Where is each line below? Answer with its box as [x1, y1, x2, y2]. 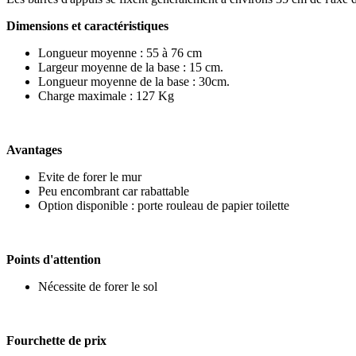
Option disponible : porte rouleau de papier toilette [38, 198, 289, 212]
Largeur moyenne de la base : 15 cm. [38, 60, 223, 74]
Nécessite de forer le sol [38, 279, 157, 293]
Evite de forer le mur [38, 169, 141, 184]
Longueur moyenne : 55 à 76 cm [38, 45, 202, 60]
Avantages [6, 142, 65, 157]
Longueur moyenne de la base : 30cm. [38, 74, 230, 88]
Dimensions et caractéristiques [6, 18, 172, 33]
